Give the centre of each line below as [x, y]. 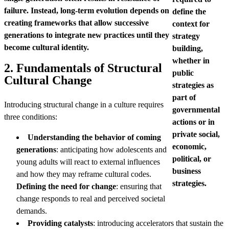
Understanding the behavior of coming [94, 137]
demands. [32, 211]
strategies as [193, 85]
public [183, 73]
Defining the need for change [66, 186]
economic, [189, 146]
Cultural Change [48, 80]
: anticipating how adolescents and [111, 150]
